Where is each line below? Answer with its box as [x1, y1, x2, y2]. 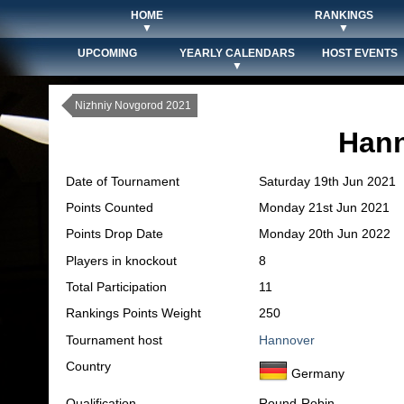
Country [66, 359, 111, 373]
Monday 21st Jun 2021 [259, 200, 390, 215]
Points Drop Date [66, 226, 163, 241]
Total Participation [66, 280, 167, 294]
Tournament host [66, 333, 162, 347]
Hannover [259, 333, 315, 347]
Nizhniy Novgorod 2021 [75, 99, 191, 112]
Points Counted [66, 200, 153, 215]
